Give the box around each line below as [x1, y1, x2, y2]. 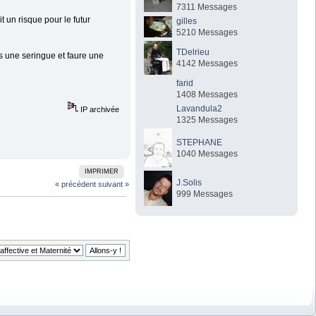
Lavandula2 [176, 103, 223, 114]
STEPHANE [176, 137, 223, 147]
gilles [176, 16, 197, 26]
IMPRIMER [84, 167, 119, 175]
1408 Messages [176, 89, 238, 99]
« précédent [54, 179, 96, 188]
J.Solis [176, 177, 202, 188]
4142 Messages [176, 58, 238, 68]
